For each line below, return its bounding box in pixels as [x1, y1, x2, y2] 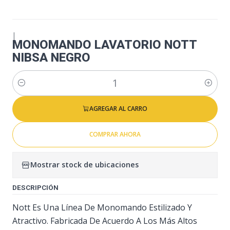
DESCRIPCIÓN [12, 183, 59, 191]
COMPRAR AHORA [89, 129, 141, 139]
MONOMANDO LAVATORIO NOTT [12, 37, 197, 52]
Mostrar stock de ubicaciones [30, 160, 139, 170]
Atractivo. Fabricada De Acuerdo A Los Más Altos [12, 215, 197, 226]
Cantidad [12, 84, 43, 94]
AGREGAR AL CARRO [89, 104, 147, 113]
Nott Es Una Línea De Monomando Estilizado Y [12, 201, 192, 213]
